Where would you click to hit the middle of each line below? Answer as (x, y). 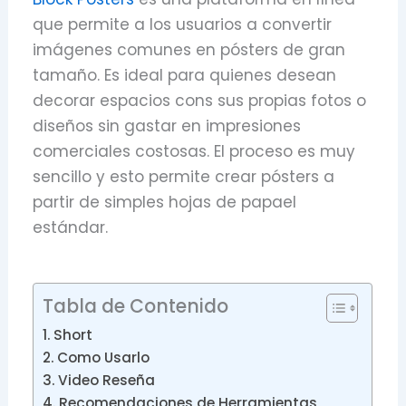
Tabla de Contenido (136, 306)
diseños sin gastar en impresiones (167, 126)
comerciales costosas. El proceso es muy (194, 151)
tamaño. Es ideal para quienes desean (185, 75)
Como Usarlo (104, 357)
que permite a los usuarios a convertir (183, 24)
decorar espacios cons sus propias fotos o (200, 100)
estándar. (71, 227)
